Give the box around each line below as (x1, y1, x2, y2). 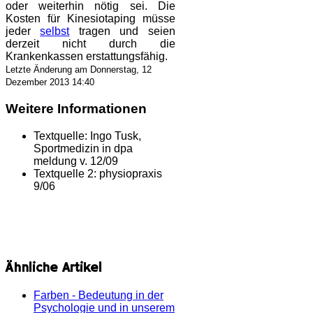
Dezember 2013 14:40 (6, 77, 94, 88)
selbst (40, 25, 70, 38)
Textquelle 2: (34, 167, 96, 180)
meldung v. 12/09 (34, 154, 118, 167)
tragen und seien (69, 25, 175, 38)
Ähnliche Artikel (6, 259, 102, 277)
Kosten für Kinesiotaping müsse (6, 13, 175, 25)
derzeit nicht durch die (6, 38, 175, 50)
